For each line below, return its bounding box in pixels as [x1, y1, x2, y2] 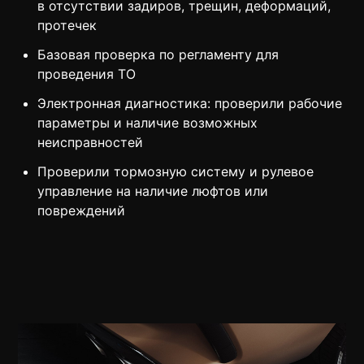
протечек [37, 17, 97, 34]
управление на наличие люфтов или [37, 183, 269, 200]
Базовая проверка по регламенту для [37, 46, 279, 63]
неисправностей [37, 134, 144, 151]
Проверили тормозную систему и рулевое [37, 163, 314, 180]
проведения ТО [37, 66, 136, 83]
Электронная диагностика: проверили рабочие [37, 95, 343, 112]
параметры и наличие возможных [37, 115, 258, 132]
